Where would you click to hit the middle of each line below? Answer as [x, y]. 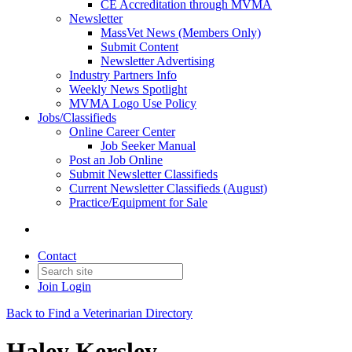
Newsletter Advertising [158, 61]
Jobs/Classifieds [77, 117]
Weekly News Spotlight [128, 89]
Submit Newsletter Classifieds [143, 174]
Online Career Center [122, 132]
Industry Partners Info [123, 75]
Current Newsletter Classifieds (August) [168, 188]
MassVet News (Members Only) [181, 33]
